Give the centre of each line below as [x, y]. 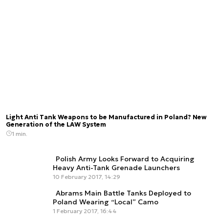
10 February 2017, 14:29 [87, 176]
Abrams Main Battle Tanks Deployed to [123, 193]
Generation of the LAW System [56, 124]
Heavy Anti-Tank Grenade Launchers [116, 167]
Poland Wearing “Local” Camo [106, 202]
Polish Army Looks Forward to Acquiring [125, 159]
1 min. [20, 133]
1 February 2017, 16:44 [85, 211]
